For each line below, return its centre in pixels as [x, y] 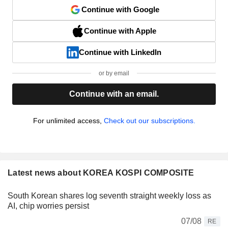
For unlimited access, [68, 120]
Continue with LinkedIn [120, 52]
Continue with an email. [114, 94]
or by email [114, 73]
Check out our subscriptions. [149, 120]
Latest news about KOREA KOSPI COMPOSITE [101, 173]
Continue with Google [120, 9]
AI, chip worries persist [48, 206]
